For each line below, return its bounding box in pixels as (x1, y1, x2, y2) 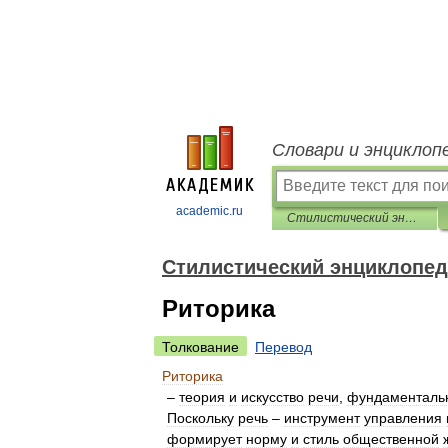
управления (364, 410, 442, 426)
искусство (241, 389, 304, 405)
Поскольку (167, 410, 234, 426)
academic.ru (176, 204, 243, 218)
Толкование (162, 339, 239, 355)
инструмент (284, 410, 360, 426)
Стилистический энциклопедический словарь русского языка (405, 211, 417, 225)
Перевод (255, 339, 312, 355)
